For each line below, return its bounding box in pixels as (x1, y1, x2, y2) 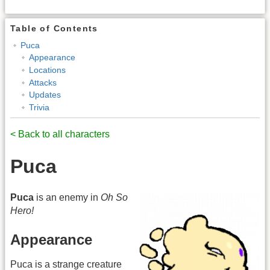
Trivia (28, 102, 49, 112)
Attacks (28, 77, 57, 87)
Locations (28, 64, 66, 75)
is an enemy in (34, 192, 101, 203)
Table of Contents (10, 24, 98, 34)
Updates (28, 90, 61, 100)
